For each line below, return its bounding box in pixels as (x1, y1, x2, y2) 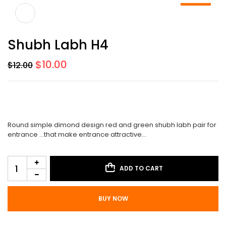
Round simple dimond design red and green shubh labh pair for (8, 120, 216, 130)
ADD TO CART (120, 164, 163, 173)
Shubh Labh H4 (8, 36, 108, 54)
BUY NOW (98, 194, 128, 203)
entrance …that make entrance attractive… (8, 130, 146, 140)
